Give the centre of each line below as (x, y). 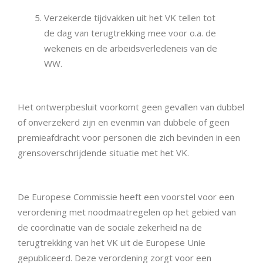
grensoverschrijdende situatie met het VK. (103, 153)
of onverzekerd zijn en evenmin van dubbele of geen (124, 122)
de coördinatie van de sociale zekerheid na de (110, 227)
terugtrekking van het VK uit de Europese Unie (112, 242)
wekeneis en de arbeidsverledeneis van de (131, 48)
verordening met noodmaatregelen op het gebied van (127, 212)
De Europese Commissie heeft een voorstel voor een (126, 196)
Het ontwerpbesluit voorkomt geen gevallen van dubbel (131, 107)
